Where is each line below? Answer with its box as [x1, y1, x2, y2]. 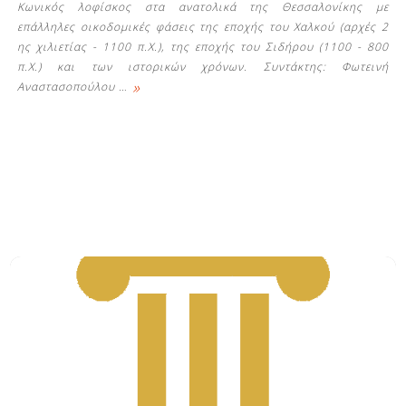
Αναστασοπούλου [17, 78, 120, 94]
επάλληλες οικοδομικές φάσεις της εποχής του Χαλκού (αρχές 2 [17, 18, 389, 34]
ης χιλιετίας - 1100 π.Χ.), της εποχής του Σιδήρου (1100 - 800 [17, 38, 389, 54]
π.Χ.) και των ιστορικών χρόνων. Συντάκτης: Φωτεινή [17, 58, 389, 74]
